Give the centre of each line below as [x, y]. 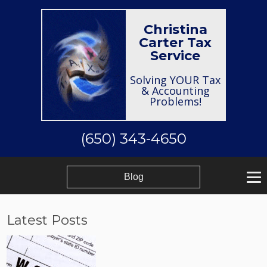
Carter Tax [175, 43]
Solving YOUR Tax [175, 80]
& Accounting [175, 91]
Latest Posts [47, 221]
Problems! [175, 101]
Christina [175, 30]
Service [175, 56]
